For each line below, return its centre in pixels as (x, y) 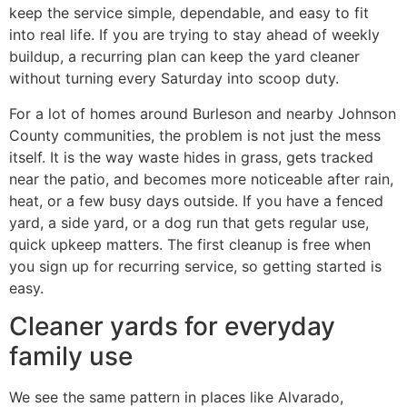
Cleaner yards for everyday (172, 327)
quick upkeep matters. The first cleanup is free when (190, 244)
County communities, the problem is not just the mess (195, 135)
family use (71, 357)
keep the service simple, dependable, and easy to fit (189, 13)
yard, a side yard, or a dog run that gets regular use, (189, 222)
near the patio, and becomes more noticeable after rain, (201, 179)
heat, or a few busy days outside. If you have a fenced (196, 200)
